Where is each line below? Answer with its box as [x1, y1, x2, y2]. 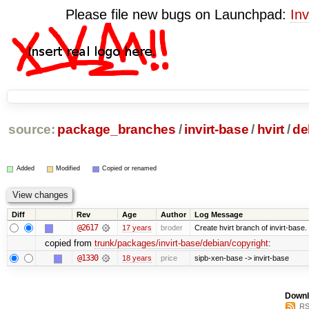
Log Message [194, 210, 243, 219]
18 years [121, 253, 152, 262]
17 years [121, 223, 152, 232]
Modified [56, 165, 81, 172]
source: [8, 122, 55, 137]
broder [160, 223, 183, 232]
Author [160, 210, 186, 219]
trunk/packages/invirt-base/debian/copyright [94, 237, 268, 248]
